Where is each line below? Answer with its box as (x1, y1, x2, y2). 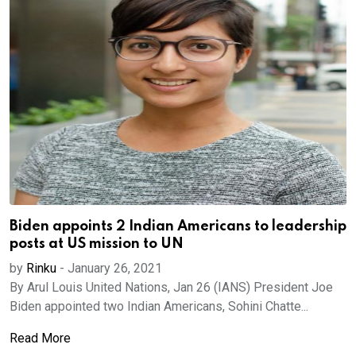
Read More (10, 331, 71, 346)
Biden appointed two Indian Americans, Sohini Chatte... (10, 299, 308, 314)
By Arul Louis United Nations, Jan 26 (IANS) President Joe (10, 280, 333, 295)
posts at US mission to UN (10, 237, 184, 251)
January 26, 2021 (68, 261, 162, 276)
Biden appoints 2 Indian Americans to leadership (10, 219, 346, 234)
